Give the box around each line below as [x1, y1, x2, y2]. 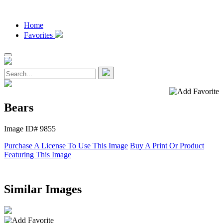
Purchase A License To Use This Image [4, 141, 128, 150]
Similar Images [4, 182, 82, 196]
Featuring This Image [4, 150, 71, 159]
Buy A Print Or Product [130, 141, 204, 150]
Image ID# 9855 [4, 124, 56, 133]
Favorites [24, 31, 55, 39]
